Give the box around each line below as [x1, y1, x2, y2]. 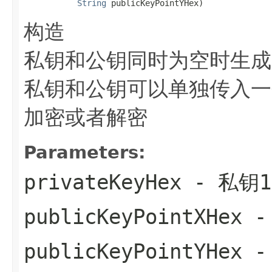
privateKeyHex [24, 169, 182, 194]
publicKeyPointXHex [24, 204, 242, 229]
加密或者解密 [24, 104, 148, 129]
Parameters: [24, 141, 146, 163]
